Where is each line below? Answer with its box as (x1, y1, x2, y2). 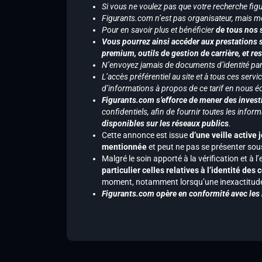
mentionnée (102, 142, 149, 151)
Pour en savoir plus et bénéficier (102, 25, 214, 35)
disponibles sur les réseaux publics (102, 119, 229, 128)
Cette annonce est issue (102, 130, 188, 140)
